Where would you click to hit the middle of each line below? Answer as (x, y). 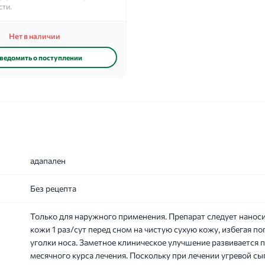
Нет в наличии (35, 36)
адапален (48, 161)
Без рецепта (53, 188)
